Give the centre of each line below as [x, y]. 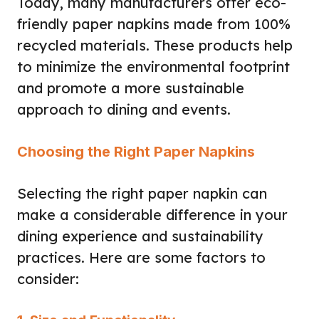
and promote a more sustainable [131, 88]
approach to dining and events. [124, 109]
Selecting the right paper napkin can [142, 193]
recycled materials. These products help [155, 45]
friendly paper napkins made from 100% [154, 23]
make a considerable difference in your [152, 214]
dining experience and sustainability [140, 236]
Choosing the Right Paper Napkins [136, 151]
